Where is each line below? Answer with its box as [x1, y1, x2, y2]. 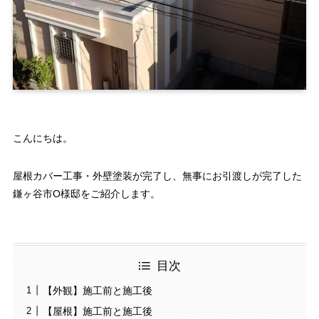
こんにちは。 [12, 132, 73, 145]
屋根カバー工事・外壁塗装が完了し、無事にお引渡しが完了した [12, 170, 302, 182]
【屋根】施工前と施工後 [42, 305, 152, 317]
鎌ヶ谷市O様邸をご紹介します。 [12, 188, 160, 200]
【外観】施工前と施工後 [42, 284, 152, 296]
